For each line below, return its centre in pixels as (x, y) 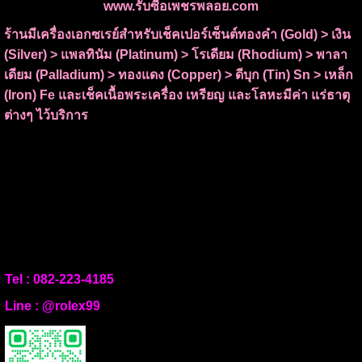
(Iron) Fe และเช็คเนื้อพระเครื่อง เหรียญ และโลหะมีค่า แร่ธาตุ (177, 95)
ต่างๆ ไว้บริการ (46, 115)
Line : (23, 305)
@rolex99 (71, 305)
